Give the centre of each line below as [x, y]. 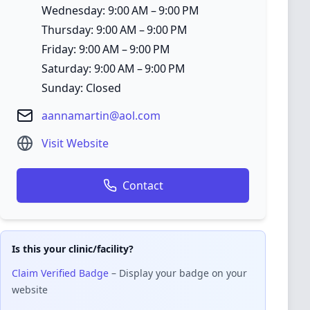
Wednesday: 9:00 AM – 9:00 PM [120, 10]
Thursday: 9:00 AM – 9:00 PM [115, 30]
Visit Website [75, 143]
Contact [143, 185]
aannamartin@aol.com [101, 116]
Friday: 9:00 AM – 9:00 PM [106, 49]
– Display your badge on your [178, 273]
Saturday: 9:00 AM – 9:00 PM [113, 69]
